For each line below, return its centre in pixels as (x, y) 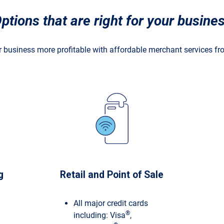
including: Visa (100, 215)
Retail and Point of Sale (112, 174)
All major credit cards (111, 203)
